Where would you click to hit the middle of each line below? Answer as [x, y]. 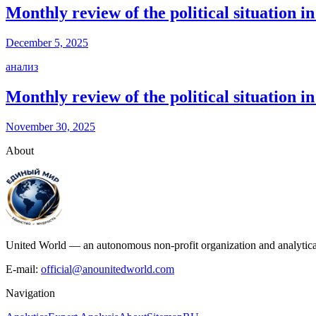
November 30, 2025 [50, 127]
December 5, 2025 [47, 43]
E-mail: [22, 269]
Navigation [30, 293]
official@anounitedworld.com [108, 269]
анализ [22, 67]
